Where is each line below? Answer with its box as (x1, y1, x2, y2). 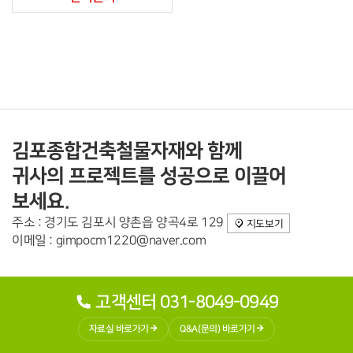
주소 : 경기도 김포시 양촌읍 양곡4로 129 (12, 215, 227, 229)
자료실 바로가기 (88, 324, 149, 335)
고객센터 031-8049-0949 (95, 293, 278, 312)
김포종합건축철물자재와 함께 (12, 139, 242, 162)
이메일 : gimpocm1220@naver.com (12, 233, 206, 247)
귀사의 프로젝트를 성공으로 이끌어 (12, 164, 286, 187)
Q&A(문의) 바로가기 (180, 324, 255, 335)
